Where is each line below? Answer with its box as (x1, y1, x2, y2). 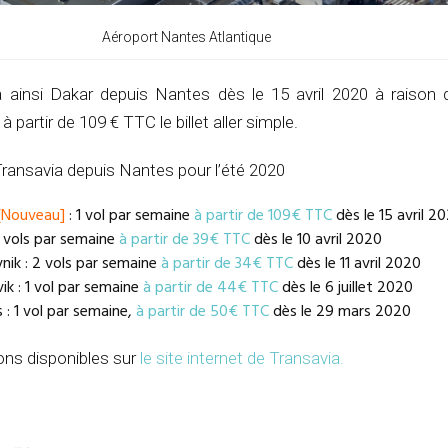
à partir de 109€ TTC (194, 203, 332, 230)
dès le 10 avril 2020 (250, 227, 382, 254)
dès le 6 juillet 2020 (278, 275, 413, 302)
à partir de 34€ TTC (161, 251, 293, 278)
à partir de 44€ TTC (143, 275, 278, 302)
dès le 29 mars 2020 (269, 299, 411, 326)
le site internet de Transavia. (140, 348, 344, 369)
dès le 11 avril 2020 (293, 251, 421, 278)
